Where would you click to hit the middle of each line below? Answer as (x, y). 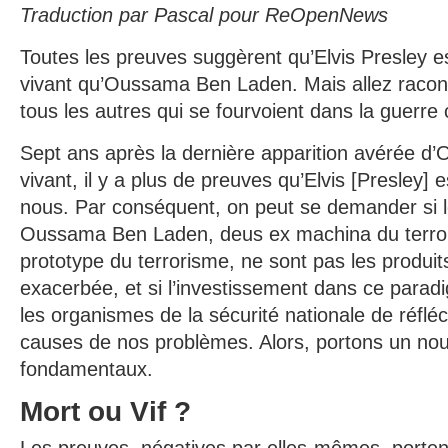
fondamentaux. (86, 369)
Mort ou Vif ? (105, 411)
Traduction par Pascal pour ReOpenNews (204, 15)
